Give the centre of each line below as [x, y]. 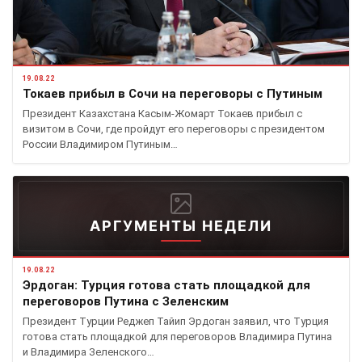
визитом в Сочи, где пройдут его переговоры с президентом [174, 128]
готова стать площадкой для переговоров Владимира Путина [177, 336]
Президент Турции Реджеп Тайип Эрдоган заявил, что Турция [176, 321]
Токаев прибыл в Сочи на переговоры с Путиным [173, 93]
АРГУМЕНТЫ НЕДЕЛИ [181, 225]
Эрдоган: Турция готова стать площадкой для [166, 285]
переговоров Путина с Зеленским [126, 301]
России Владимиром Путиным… [100, 144]
